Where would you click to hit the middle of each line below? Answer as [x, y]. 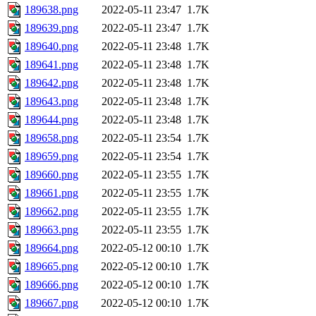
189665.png [51, 267]
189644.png [51, 120]
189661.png [51, 193]
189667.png [51, 303]
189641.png [51, 65]
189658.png [51, 138]
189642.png [51, 83]
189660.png [51, 175]
